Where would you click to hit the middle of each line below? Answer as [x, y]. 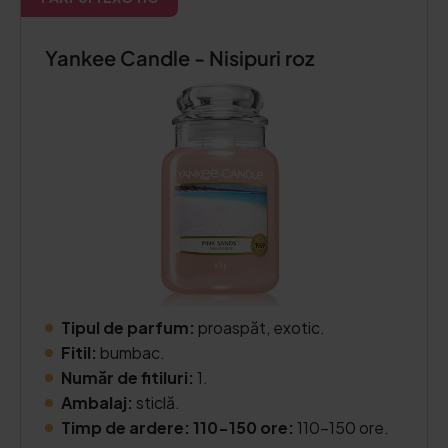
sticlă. [156, 402]
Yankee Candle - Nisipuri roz [179, 57]
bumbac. [131, 352]
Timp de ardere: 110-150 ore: [179, 427]
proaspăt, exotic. [261, 327]
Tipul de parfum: [129, 327]
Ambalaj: [97, 402]
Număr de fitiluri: [127, 377]
